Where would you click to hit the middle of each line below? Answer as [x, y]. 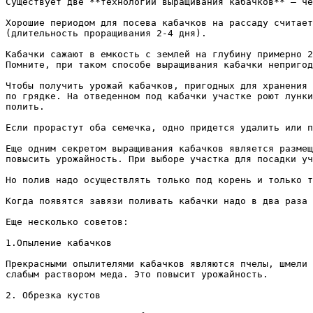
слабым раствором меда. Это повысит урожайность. [137, 274]
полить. [25, 107]
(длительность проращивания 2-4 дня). [106, 33]
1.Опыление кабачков [59, 243]
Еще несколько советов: [67, 222]
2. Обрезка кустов [53, 295]
